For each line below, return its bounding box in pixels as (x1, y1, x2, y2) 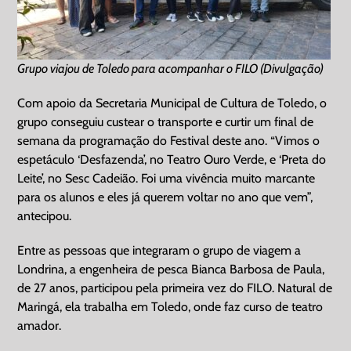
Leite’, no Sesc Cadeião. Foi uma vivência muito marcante (17, 170, 316, 186)
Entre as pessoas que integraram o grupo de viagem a (17, 242, 302, 258)
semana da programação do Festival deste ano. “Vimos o (17, 132, 320, 148)
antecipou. (17, 208, 72, 223)
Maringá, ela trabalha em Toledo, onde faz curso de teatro (17, 299, 324, 314)
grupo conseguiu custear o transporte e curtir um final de (17, 114, 314, 129)
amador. (17, 317, 62, 333)
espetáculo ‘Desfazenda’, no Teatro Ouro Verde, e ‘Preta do (17, 151, 327, 167)
